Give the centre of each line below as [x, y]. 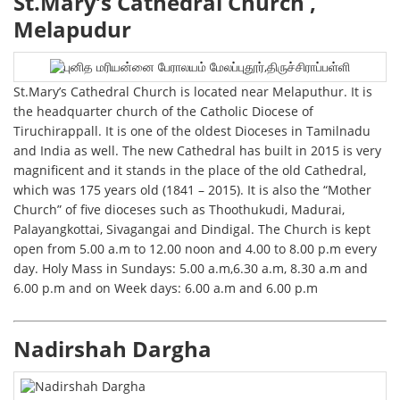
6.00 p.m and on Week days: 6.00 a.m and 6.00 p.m [166, 288]
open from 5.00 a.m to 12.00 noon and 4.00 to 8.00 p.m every [196, 249]
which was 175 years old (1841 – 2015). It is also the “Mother [193, 190]
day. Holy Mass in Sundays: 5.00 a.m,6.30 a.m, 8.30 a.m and [191, 269]
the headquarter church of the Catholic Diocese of [164, 112]
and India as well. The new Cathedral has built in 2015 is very [198, 151]
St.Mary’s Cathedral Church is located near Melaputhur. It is [193, 92]
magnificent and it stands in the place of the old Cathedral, [190, 171]
